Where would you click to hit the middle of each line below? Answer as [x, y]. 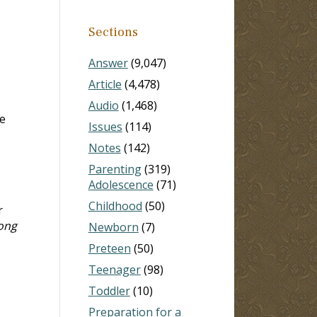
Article [105, 84]
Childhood [115, 206]
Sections [113, 32]
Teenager [114, 269]
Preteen [109, 248]
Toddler [109, 290]
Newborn [113, 227]
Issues [105, 126]
